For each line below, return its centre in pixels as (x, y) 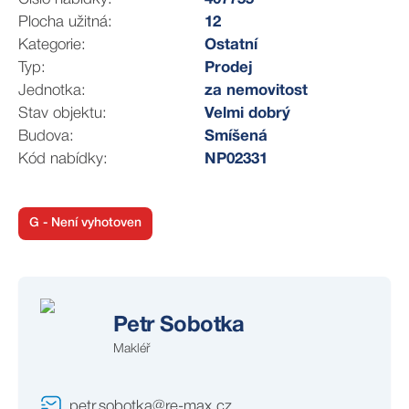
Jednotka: (52, 91)
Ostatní (231, 45)
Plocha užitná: (65, 22)
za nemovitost (256, 91)
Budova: (46, 136)
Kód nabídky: (63, 159)
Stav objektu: (63, 114)
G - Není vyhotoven (85, 223)
